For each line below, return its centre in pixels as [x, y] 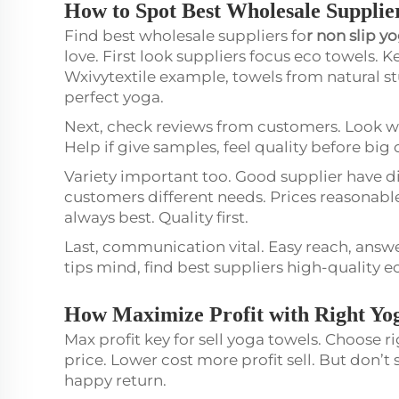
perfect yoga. [116, 97]
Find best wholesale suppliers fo [185, 36]
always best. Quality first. [158, 217]
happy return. [117, 380]
